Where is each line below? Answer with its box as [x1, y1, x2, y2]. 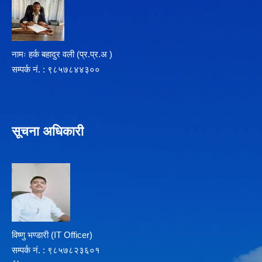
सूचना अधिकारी [12, 124, 84, 139]
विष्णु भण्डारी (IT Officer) [12, 230, 92, 240]
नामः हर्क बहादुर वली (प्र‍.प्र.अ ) [12, 49, 112, 60]
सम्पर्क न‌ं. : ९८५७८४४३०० [12, 64, 100, 75]
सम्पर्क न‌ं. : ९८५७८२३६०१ [12, 245, 100, 256]
